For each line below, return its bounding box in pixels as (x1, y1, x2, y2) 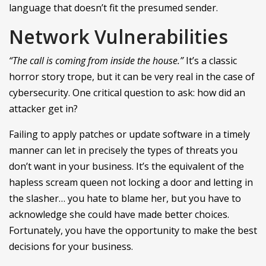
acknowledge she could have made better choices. (9, 207, 229, 221)
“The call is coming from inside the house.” (9, 53, 183, 67)
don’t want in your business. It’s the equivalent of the (9, 159, 244, 173)
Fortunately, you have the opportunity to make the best (9, 223, 257, 237)
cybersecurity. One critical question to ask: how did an (9, 85, 245, 99)
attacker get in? (9, 102, 78, 115)
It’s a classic (183, 53, 237, 67)
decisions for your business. (9, 239, 133, 253)
